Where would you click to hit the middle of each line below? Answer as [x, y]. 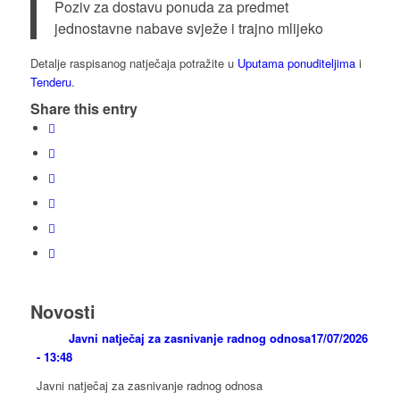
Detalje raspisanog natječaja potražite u [133, 62]
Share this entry [83, 108]
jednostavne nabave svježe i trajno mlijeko [188, 28]
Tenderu [50, 81]
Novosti [62, 311]
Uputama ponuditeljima [296, 62]
